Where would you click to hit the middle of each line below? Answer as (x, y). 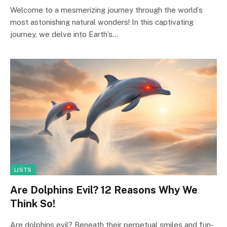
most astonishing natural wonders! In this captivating (102, 22)
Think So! (33, 203)
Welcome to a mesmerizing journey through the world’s (106, 10)
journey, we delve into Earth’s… (64, 34)
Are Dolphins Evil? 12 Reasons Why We (104, 190)
